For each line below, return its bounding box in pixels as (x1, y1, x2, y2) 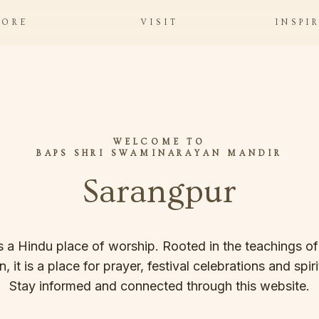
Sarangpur (83, 173, 236, 211)
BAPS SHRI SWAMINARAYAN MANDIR (36, 149, 283, 158)
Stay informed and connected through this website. (9, 278, 310, 293)
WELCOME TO (113, 137, 206, 147)
